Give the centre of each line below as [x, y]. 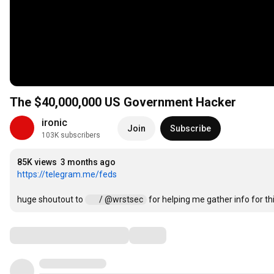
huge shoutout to [51, 199]
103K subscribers [71, 135]
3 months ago [88, 162]
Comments [40, 235]
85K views [37, 162]
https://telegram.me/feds [67, 175]
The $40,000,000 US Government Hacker [123, 102]
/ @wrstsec [122, 199]
